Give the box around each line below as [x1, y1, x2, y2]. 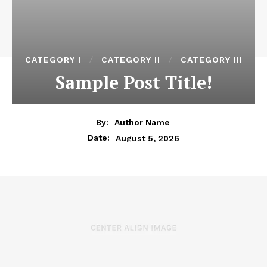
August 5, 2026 [116, 133, 179, 143]
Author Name [114, 117, 170, 128]
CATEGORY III [180, 55, 243, 65]
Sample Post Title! [55, 70, 212, 95]
